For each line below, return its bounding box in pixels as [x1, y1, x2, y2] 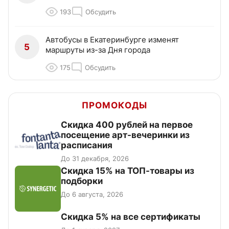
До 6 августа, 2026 [61, 190, 123, 199]
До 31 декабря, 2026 [61, 154, 129, 163]
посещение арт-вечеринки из [61, 130, 190, 141]
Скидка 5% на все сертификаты [61, 212, 200, 222]
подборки [61, 176, 103, 187]
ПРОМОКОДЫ [82, 100, 147, 111]
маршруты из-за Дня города [45, 45, 150, 55]
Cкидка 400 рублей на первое [61, 120, 193, 130]
